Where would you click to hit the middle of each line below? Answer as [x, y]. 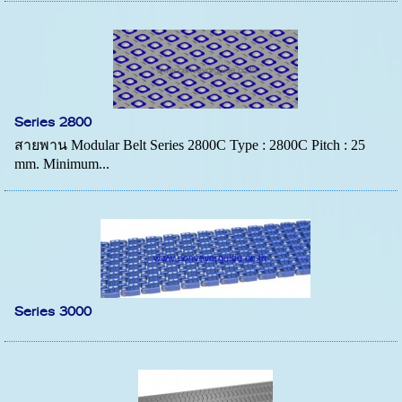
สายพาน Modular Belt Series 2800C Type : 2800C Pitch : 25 [190, 144]
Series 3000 [53, 312]
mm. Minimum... [62, 163]
